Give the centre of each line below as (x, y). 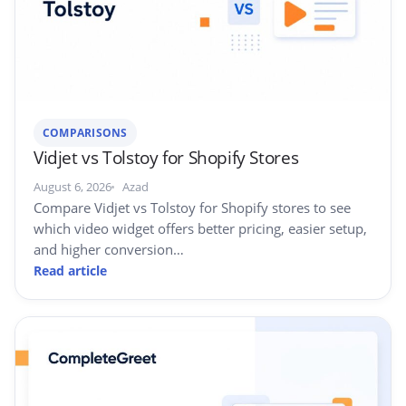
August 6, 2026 (72, 187)
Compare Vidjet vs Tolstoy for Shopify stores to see (192, 208)
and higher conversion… (109, 250)
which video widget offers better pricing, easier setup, (200, 229)
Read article (70, 271)
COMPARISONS (85, 133)
